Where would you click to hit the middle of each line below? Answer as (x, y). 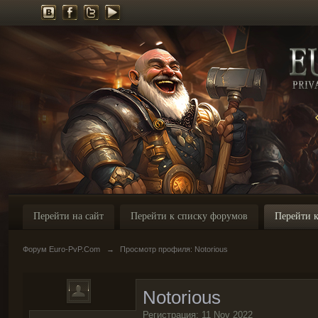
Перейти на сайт (68, 216)
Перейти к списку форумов (189, 216)
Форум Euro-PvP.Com (61, 249)
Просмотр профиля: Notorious (174, 249)
